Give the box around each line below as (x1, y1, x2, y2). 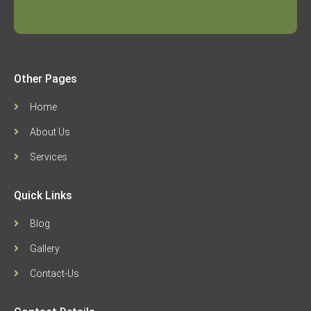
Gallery (29, 242, 60, 254)
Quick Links (14, 188, 72, 202)
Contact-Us (29, 267, 79, 279)
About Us (29, 126, 70, 137)
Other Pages (14, 72, 77, 85)
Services (29, 151, 67, 162)
